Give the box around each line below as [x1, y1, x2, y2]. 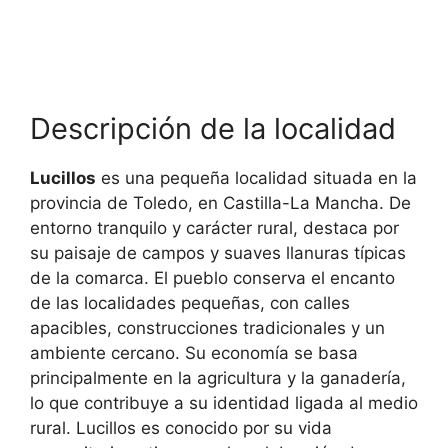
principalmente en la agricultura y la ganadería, [30, 368, 406, 389]
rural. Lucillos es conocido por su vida [30, 418, 332, 439]
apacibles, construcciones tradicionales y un [30, 318, 385, 339]
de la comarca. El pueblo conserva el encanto [30, 268, 395, 289]
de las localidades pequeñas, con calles [30, 293, 350, 314]
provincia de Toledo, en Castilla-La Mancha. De [30, 193, 411, 214]
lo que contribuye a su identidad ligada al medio [30, 393, 418, 414]
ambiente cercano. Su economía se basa [30, 343, 358, 364]
